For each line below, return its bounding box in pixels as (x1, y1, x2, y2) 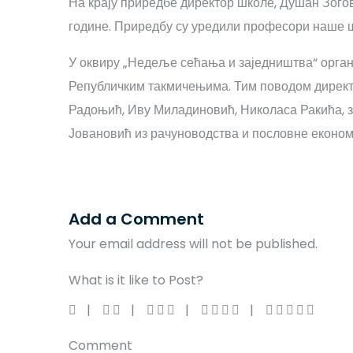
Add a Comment (69, 208, 204, 230)
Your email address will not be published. (69, 235, 318, 253)
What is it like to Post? (69, 271, 203, 289)
